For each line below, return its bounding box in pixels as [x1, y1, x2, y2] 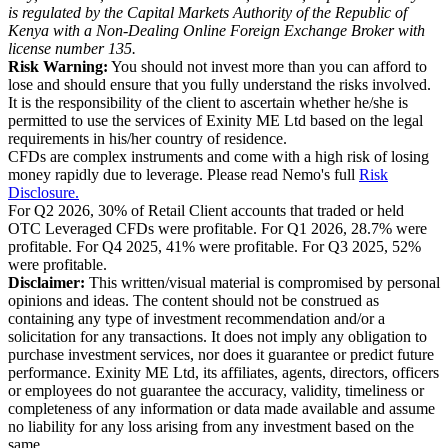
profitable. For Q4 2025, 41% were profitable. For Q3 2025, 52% [8, 237, 421, 255]
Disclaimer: [8, 273, 85, 291]
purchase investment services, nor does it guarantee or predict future [8, 345, 434, 363]
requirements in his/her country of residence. [8, 129, 287, 147]
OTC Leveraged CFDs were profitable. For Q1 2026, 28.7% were [8, 219, 427, 237]
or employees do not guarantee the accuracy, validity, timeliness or [8, 381, 424, 399]
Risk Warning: [8, 57, 108, 75]
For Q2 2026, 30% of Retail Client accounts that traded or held [8, 201, 404, 219]
